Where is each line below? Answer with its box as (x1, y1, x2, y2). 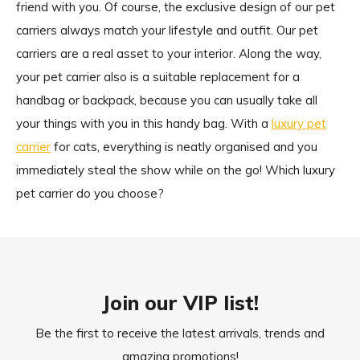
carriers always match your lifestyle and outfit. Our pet (16, 22, 318, 38)
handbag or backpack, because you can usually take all (16, 92, 317, 108)
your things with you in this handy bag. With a (16, 116, 272, 131)
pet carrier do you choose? (16, 186, 164, 201)
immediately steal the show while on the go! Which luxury (16, 162, 335, 178)
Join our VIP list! (101, 290, 259, 315)
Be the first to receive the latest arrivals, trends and (35, 325, 325, 341)
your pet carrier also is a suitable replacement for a (16, 69, 300, 84)
